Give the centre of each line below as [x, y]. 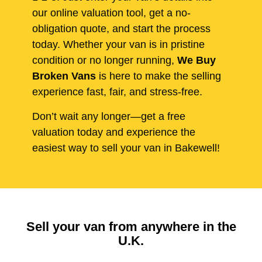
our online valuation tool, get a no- [111, 13]
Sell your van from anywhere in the [131, 226]
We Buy [196, 61]
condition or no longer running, [105, 61]
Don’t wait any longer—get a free [109, 116]
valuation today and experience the [114, 132]
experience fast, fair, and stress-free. [117, 92]
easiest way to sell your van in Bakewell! [126, 148]
